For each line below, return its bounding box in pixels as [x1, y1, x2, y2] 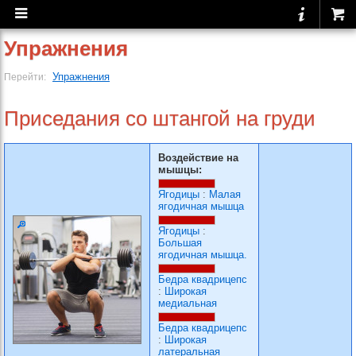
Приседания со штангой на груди [4, 106, 315, 130]
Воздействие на [158, 152, 238, 164]
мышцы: [158, 164, 202, 176]
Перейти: [4, 72, 48, 82]
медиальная [158, 297, 217, 309]
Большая [158, 237, 202, 249]
